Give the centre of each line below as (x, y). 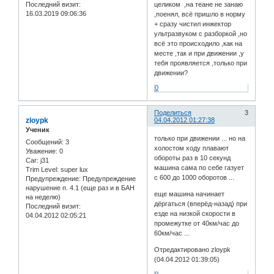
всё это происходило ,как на (198, 44)
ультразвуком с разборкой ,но (201, 34)
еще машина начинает (190, 194)
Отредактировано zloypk (193, 249)
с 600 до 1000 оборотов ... (194, 177)
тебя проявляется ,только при (201, 63)
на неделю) (43, 197)
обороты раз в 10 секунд (193, 157)
